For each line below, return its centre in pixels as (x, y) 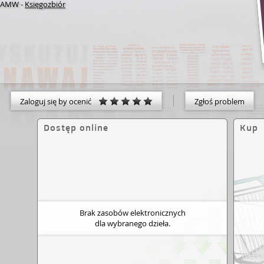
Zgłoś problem (219, 101)
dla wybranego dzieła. (132, 223)
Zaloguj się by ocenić (59, 101)
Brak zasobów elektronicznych (132, 213)
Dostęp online (76, 128)
